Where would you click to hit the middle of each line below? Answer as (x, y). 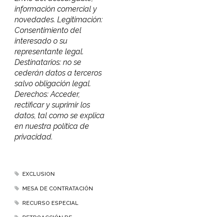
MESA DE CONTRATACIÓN (57, 188)
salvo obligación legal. (53, 83)
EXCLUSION (38, 174)
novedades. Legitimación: (59, 19)
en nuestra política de (52, 126)
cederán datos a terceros (58, 73)
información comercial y (56, 9)
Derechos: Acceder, (47, 94)
